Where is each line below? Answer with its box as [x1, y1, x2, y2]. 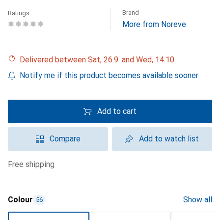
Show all [183, 195, 212, 204]
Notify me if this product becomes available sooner [20, 71, 198, 80]
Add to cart [97, 107, 137, 116]
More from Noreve [122, 20, 186, 29]
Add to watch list [139, 134, 199, 143]
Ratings [8, 9, 29, 17]
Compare [49, 134, 81, 143]
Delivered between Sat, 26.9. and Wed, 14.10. [25, 55, 176, 64]
